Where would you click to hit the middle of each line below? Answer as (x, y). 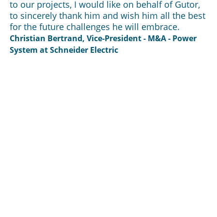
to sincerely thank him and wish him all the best (108, 15)
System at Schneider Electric (64, 50)
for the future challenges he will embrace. (95, 26)
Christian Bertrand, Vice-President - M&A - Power (103, 38)
